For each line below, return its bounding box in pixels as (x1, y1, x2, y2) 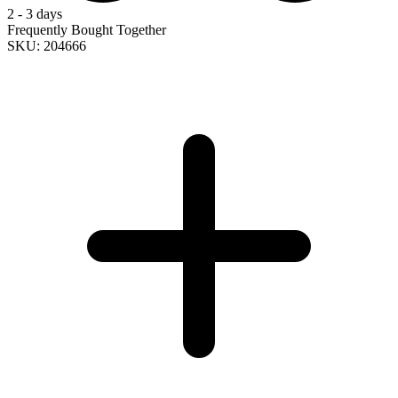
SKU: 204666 (7, 38, 86, 54)
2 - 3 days (7, 6, 62, 22)
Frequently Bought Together (7, 22, 166, 38)
